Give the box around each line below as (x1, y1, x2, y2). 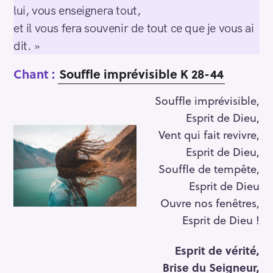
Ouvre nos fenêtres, (160, 194, 260, 211)
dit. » (13, 37, 40, 53)
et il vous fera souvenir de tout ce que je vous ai (13, 19, 254, 35)
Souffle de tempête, (158, 160, 260, 177)
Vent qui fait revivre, (158, 126, 260, 143)
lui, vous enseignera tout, (13, 2, 141, 18)
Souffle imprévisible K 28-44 (59, 65, 224, 83)
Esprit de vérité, (175, 242, 260, 259)
